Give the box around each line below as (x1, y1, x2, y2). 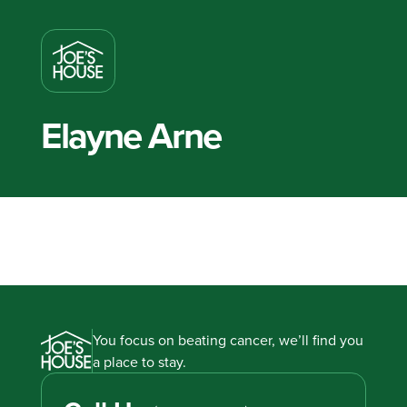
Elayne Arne (40, 108, 221, 162)
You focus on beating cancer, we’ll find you (93, 330, 364, 351)
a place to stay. (93, 352, 187, 372)
